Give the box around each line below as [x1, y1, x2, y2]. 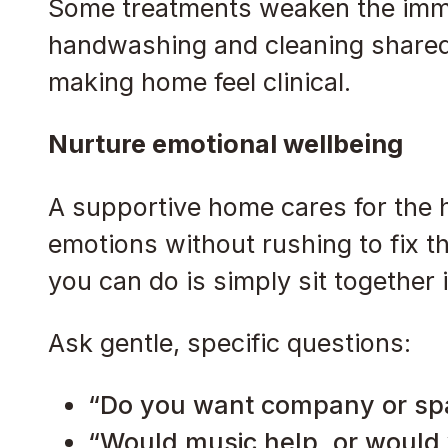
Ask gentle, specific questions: [47, 327, 411, 358]
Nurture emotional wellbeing [47, 129, 403, 160]
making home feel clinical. [47, 67, 351, 98]
